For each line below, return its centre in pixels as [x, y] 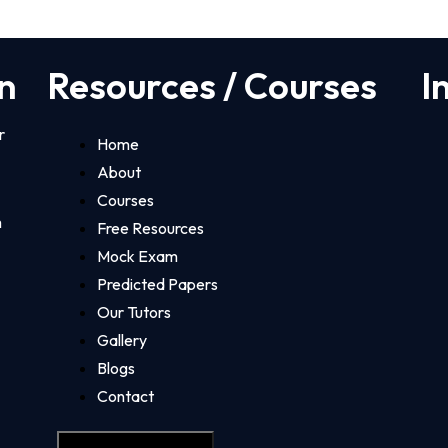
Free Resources [151, 227]
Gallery [122, 339]
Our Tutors [134, 311]
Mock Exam [138, 255]
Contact [126, 395]
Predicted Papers [158, 283]
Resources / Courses [212, 85]
